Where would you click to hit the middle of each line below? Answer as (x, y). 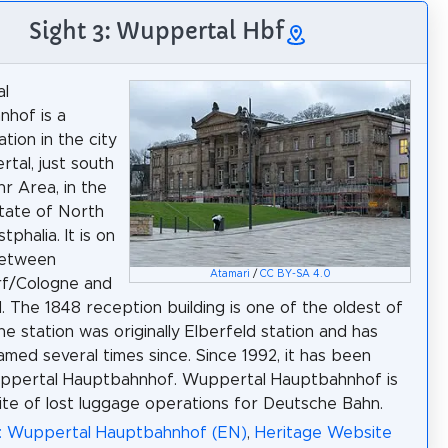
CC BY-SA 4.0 (295, 274)
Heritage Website (323, 432)
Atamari (229, 274)
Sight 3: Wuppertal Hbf (156, 31)
